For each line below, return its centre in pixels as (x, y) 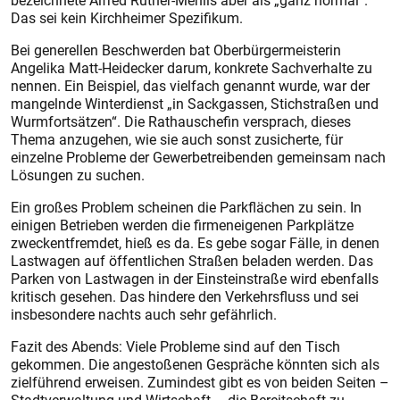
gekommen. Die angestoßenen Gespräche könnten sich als (195, 364)
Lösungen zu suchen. (78, 175)
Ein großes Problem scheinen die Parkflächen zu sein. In (186, 207)
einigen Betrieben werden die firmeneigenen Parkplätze (182, 225)
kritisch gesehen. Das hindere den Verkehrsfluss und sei (185, 296)
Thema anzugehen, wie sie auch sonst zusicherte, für (177, 139)
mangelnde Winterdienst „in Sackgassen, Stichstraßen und (195, 104)
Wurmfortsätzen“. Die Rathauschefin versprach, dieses (181, 121)
